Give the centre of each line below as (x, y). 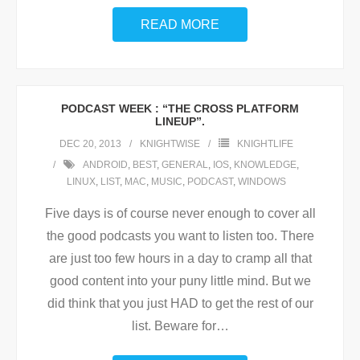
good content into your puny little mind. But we (180, 281)
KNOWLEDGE (265, 165)
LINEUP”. (180, 121)
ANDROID (105, 165)
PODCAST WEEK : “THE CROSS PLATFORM (180, 108)
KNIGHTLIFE (265, 144)
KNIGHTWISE (170, 144)
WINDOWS (262, 182)
